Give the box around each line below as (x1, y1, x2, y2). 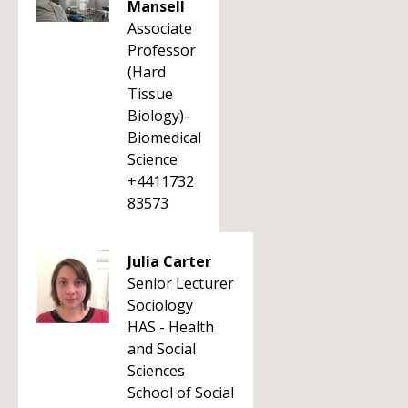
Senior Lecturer (127, 273, 234, 293)
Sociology (127, 295, 193, 315)
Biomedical (127, 127, 201, 148)
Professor (127, 40, 196, 60)
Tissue (127, 84, 173, 104)
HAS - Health (127, 317, 214, 337)
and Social (127, 339, 196, 359)
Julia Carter (127, 251, 211, 271)
